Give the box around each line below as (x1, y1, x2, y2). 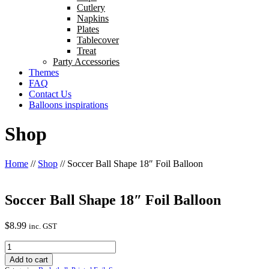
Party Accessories (53, 56, 119, 67)
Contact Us (29, 89, 71, 99)
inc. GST (29, 221, 57, 231)
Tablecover (77, 35, 119, 45)
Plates (77, 24, 99, 34)
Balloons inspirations (29, 100, 108, 110)
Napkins (77, 13, 109, 23)
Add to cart (10, 255, 48, 264)
